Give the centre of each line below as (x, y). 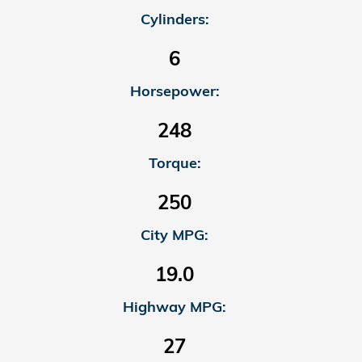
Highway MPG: (175, 306)
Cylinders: (175, 19)
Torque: (175, 162)
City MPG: (175, 234)
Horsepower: (175, 90)
